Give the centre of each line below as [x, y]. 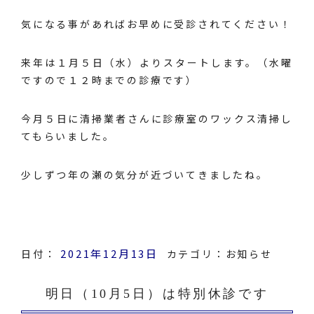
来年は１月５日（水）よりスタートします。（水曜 [157, 62]
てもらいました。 [68, 136]
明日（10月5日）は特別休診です [157, 294]
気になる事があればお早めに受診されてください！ [157, 24]
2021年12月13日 [110, 253]
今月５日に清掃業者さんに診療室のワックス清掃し [157, 118]
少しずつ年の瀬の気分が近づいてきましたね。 [145, 175]
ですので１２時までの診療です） [110, 80]
